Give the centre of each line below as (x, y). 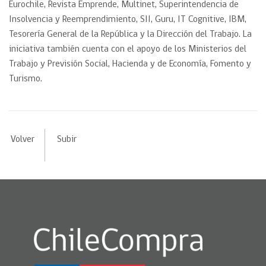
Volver (22, 140)
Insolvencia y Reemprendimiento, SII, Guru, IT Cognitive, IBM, (128, 20)
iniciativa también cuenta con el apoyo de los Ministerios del (128, 49)
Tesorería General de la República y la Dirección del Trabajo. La (130, 34)
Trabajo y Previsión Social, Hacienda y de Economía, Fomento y (130, 64)
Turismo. (26, 79)
